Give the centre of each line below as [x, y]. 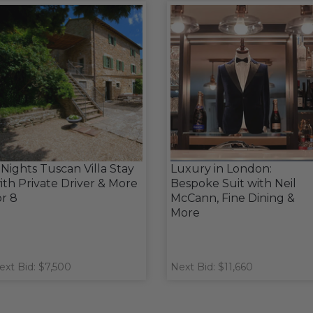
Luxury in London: [221, 169]
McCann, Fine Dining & [233, 198]
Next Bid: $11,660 [212, 267]
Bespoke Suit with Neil [233, 183]
